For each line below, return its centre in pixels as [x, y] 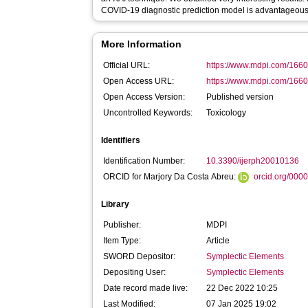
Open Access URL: [139, 81]
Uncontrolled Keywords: [148, 113]
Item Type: [122, 241]
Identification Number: [144, 161]
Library [115, 204]
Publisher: [122, 225]
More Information [142, 44]
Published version [240, 97]
